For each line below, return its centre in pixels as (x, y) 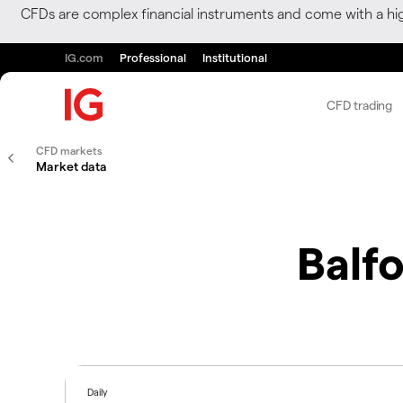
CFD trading (360, 104)
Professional (153, 57)
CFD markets (69, 150)
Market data (72, 166)
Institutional (235, 57)
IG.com (84, 57)
